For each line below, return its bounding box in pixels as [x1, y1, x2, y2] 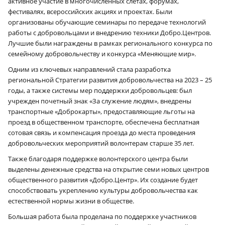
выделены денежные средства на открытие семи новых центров [8, 164, 209, 174]
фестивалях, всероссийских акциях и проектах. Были [8, 7, 172, 16]
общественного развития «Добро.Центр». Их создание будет [8, 175, 198, 184]
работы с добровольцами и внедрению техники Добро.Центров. [8, 28, 211, 37]
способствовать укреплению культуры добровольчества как [8, 185, 198, 195]
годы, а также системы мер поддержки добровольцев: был [8, 85, 192, 95]
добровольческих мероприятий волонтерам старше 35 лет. [8, 138, 194, 148]
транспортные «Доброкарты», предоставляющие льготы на [8, 106, 195, 116]
